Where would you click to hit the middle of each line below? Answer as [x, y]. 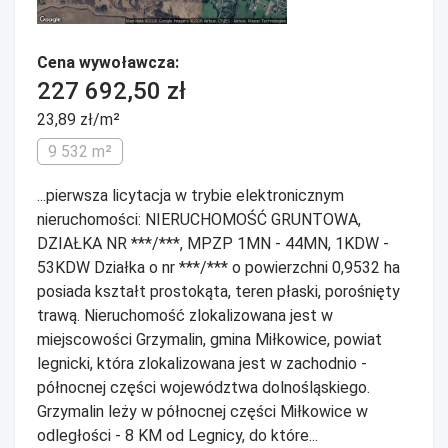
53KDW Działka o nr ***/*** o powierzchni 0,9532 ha [218, 267]
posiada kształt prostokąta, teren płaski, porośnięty [218, 291]
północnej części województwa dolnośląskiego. [203, 387]
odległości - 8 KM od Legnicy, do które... [177, 435]
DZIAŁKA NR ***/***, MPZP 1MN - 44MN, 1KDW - [213, 243]
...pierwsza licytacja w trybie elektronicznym [190, 195]
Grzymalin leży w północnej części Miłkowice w [202, 411]
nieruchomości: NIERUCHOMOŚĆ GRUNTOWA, [199, 219]
